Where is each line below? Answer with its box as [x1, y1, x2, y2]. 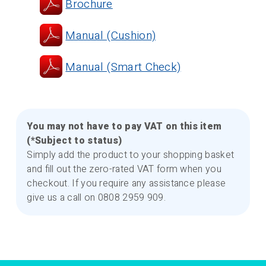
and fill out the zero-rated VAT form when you [27, 162, 221, 177]
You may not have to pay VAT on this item [27, 119, 222, 134]
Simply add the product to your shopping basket [27, 148, 235, 163]
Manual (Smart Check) [65, 59, 181, 76]
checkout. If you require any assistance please [27, 176, 226, 191]
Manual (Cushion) [65, 27, 156, 45]
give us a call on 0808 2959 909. [27, 191, 166, 205]
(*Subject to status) [27, 134, 122, 148]
